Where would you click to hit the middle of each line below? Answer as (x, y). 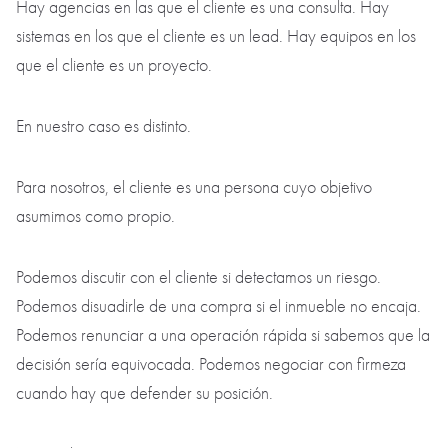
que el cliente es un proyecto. (116, 343)
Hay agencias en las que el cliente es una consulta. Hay (202, 285)
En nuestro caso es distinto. (105, 404)
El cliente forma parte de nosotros (149, 225)
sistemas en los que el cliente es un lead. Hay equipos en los (216, 314)
